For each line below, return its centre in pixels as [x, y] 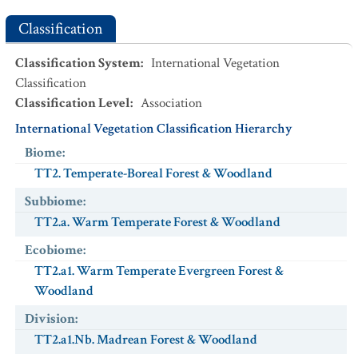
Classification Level [73, 103]
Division [50, 319]
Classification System [78, 63]
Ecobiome [54, 250]
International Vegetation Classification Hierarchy [154, 129]
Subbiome [54, 201]
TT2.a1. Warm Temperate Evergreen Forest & [159, 271]
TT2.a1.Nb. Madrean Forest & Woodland [146, 340]
